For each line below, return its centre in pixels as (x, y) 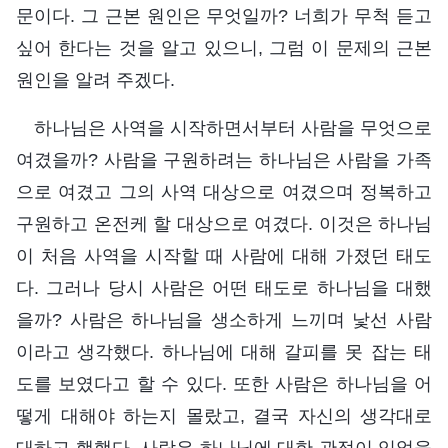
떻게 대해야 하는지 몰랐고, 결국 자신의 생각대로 (224, 415)
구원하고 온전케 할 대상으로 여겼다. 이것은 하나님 (224, 223)
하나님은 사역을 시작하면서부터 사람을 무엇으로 (233, 127)
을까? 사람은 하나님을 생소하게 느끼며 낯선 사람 (224, 319)
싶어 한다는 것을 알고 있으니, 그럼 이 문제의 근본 (224, 47)
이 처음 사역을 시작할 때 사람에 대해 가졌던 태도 (224, 255)
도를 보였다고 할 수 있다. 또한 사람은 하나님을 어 (224, 383)
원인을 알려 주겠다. (95, 79)
